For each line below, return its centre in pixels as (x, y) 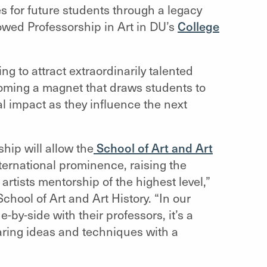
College (198, 26)
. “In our (169, 198)
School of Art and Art (153, 148)
